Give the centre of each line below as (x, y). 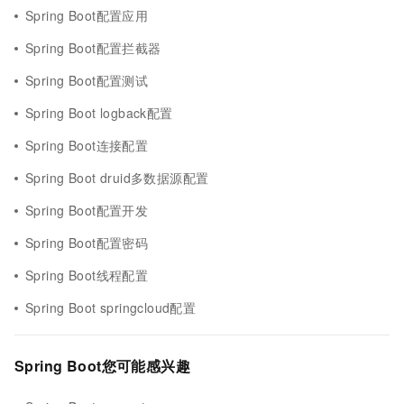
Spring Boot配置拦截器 (93, 48)
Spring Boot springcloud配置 (111, 308)
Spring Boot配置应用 (87, 15)
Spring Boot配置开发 (87, 210)
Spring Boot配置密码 (87, 243)
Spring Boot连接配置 (87, 145)
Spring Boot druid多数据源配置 (117, 178)
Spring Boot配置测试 (87, 80)
